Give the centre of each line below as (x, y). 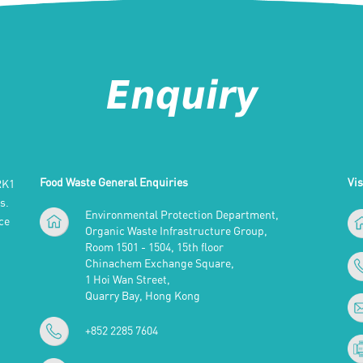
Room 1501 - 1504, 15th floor (154, 248)
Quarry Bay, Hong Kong (142, 296)
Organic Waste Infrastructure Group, (176, 231)
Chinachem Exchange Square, (159, 264)
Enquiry (181, 95)
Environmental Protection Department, (181, 215)
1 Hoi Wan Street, (127, 280)
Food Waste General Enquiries (113, 183)
